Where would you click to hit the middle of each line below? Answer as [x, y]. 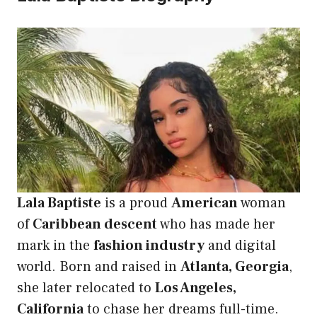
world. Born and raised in [99, 267]
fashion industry [149, 246]
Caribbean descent [95, 225]
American [204, 203]
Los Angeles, [196, 288]
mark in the [55, 246]
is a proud [136, 203]
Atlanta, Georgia [235, 267]
